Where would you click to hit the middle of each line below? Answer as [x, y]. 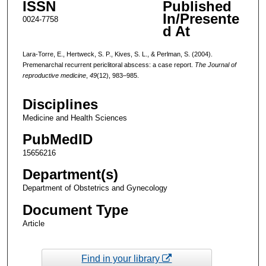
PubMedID [57, 140]
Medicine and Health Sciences [75, 118]
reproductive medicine [54, 75]
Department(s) [70, 175]
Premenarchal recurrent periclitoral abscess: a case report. [108, 64]
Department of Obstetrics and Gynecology [95, 188]
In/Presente [201, 19]
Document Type [75, 210]
